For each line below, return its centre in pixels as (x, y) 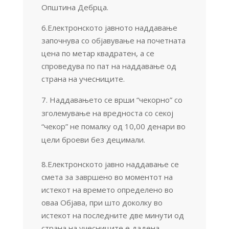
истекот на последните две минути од (112, 215)
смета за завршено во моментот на (107, 177)
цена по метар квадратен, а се (98, 53)
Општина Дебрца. (75, 7)
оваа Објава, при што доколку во (102, 202)
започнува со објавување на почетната (113, 40)
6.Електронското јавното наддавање (109, 27)
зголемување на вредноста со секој (107, 113)
